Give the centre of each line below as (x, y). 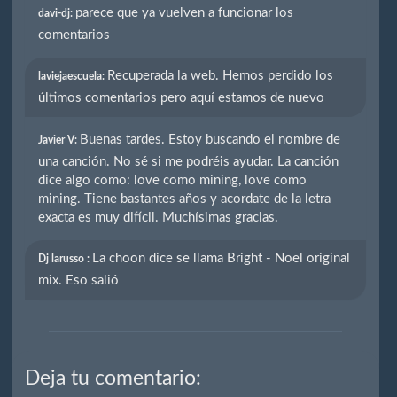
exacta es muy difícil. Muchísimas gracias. (159, 217)
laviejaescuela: (73, 76)
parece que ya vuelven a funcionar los (185, 12)
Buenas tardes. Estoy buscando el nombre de (210, 139)
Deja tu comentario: (113, 378)
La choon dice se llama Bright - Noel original (222, 258)
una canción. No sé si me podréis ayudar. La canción (189, 161)
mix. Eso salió (79, 280)
